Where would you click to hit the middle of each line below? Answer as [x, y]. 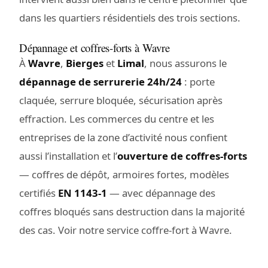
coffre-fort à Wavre [185, 230]
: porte [198, 81]
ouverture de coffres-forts [182, 156]
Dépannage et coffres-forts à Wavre [95, 47]
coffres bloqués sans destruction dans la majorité [132, 211]
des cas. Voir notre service [80, 230]
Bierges [85, 63]
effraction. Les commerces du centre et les [117, 118]
